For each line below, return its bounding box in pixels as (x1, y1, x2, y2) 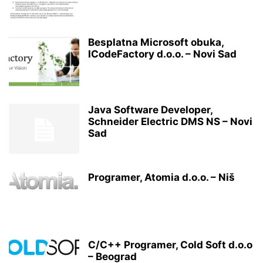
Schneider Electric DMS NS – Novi (88, 115, 252, 127)
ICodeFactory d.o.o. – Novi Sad (88, 48, 237, 60)
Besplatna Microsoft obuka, (88, 36, 224, 48)
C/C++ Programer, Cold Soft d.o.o (88, 238, 252, 251)
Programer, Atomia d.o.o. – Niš (88, 171, 235, 183)
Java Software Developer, (88, 103, 213, 116)
